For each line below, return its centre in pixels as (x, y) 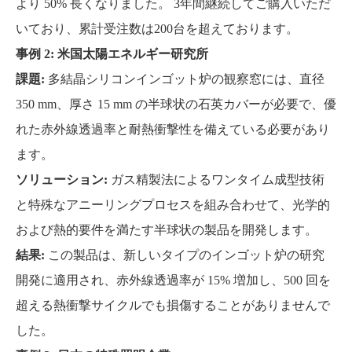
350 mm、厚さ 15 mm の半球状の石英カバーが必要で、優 (176, 104)
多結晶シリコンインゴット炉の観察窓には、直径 (186, 79)
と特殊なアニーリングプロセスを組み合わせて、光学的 (173, 205)
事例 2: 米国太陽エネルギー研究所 (112, 54)
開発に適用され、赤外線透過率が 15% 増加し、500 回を (173, 280)
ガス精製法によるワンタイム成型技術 (218, 180)
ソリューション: (63, 180)
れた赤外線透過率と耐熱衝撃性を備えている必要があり (173, 129)
